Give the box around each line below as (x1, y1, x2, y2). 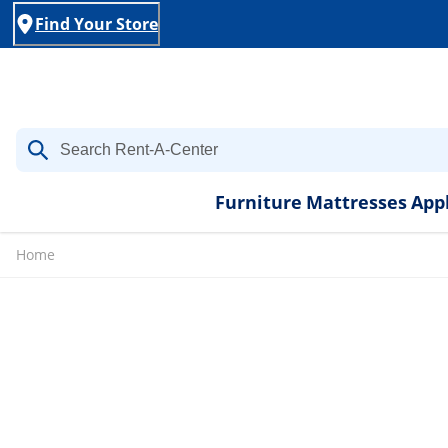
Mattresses (305, 190, 407, 214)
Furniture (214, 190, 302, 214)
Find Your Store (35, 12, 158, 35)
